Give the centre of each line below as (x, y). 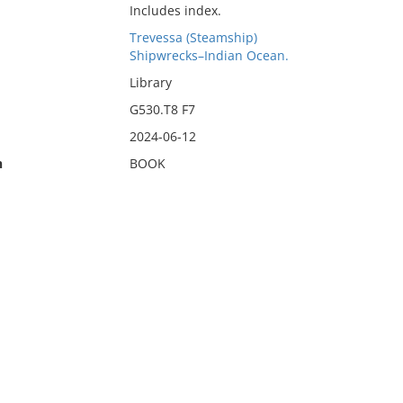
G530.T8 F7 (162, 109)
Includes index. (175, 10)
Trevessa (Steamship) (193, 37)
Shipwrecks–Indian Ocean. (209, 55)
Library (150, 82)
